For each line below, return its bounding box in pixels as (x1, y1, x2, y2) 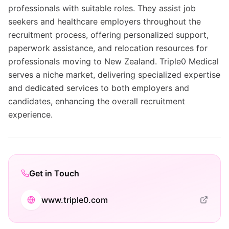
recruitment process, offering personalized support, (8, 30, 209, 40)
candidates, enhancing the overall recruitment (8, 96, 185, 106)
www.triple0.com (41, 195, 108, 205)
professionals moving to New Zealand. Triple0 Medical (8, 56, 219, 66)
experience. (8, 109, 53, 120)
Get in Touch (29, 168, 79, 178)
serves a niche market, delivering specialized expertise (8, 70, 220, 80)
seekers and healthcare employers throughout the (8, 16, 201, 27)
